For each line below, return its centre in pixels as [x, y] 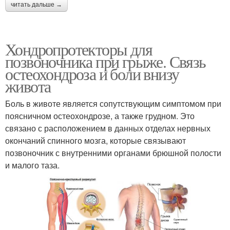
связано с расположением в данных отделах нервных [108, 128]
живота [28, 86]
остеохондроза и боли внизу [92, 74]
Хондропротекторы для [79, 49]
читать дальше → [36, 5]
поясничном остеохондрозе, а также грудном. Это [100, 116]
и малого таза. [32, 165]
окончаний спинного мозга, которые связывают [95, 141]
